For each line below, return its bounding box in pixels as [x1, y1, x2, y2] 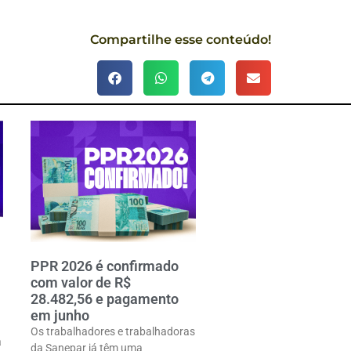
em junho [31, 307, 90, 324]
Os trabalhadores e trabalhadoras [31, 325, 196, 338]
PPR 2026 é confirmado [31, 258, 179, 275]
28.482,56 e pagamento [31, 291, 179, 308]
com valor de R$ [31, 274, 132, 291]
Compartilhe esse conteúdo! [90, 31, 271, 47]
